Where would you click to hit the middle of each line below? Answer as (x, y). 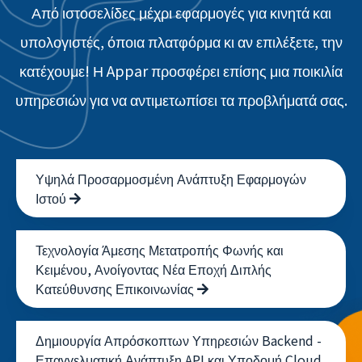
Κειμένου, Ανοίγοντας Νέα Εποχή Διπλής (154, 298)
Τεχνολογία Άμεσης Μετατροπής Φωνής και (160, 279)
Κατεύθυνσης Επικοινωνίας (116, 318)
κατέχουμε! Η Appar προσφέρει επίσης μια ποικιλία (181, 99)
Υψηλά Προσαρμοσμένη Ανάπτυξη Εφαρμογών (171, 208)
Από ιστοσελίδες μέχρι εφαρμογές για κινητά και (181, 41)
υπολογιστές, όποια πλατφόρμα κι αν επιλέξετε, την (181, 70)
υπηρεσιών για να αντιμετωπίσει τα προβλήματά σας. (181, 128)
